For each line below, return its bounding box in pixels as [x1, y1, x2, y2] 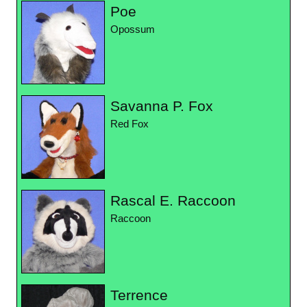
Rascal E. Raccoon [110, 193, 236, 209]
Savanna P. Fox [110, 98, 213, 114]
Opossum [110, 24, 155, 36]
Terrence [110, 287, 168, 304]
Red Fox [110, 119, 149, 130]
